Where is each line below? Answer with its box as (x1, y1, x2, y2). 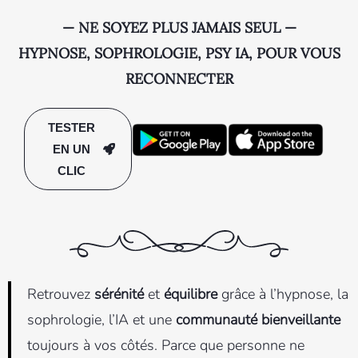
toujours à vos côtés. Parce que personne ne (27, 336, 304, 356)
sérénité (94, 284, 148, 304)
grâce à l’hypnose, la (221, 284, 348, 304)
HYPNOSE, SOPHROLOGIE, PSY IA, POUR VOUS (18, 44, 340, 63)
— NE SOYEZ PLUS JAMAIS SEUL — (62, 18, 296, 38)
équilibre (164, 284, 221, 304)
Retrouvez (27, 284, 94, 304)
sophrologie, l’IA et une (27, 310, 172, 330)
